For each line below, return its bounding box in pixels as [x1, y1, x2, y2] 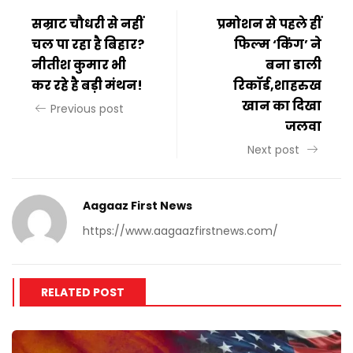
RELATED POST [41, 284, 124, 301]
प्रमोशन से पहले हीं [217, 15, 321, 34]
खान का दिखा [242, 97, 321, 116]
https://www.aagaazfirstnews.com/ [83, 223, 278, 240]
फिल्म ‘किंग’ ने [234, 35, 321, 54]
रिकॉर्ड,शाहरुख [233, 76, 321, 95]
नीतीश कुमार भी [32, 56, 126, 75]
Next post [247, 142, 303, 158]
